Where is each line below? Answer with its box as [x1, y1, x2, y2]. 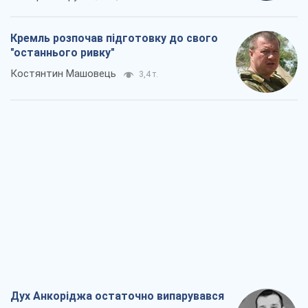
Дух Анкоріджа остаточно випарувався [10, 289, 224, 303]
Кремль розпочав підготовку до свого [10, 32, 218, 45]
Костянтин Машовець [10, 67, 116, 80]
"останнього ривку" [10, 46, 115, 60]
